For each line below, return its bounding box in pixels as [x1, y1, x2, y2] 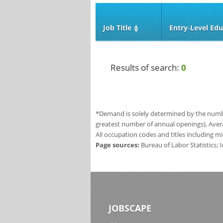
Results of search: [111, 62, 181, 73]
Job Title [103, 23, 131, 32]
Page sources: [96, 140, 139, 149]
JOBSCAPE [109, 202, 151, 215]
